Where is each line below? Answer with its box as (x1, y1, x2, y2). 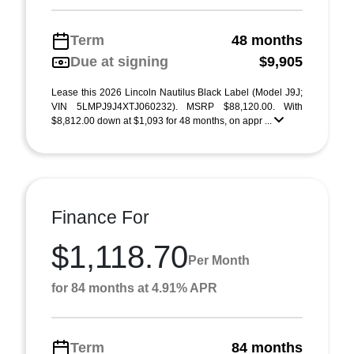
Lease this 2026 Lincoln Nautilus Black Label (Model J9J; (51, 87, 303, 98)
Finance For (51, 207, 149, 228)
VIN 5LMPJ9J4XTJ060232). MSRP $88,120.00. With (51, 101, 303, 112)
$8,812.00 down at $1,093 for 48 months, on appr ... (51, 115, 274, 126)
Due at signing (70, 54, 168, 70)
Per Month (188, 253, 250, 267)
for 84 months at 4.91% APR (51, 281, 217, 295)
